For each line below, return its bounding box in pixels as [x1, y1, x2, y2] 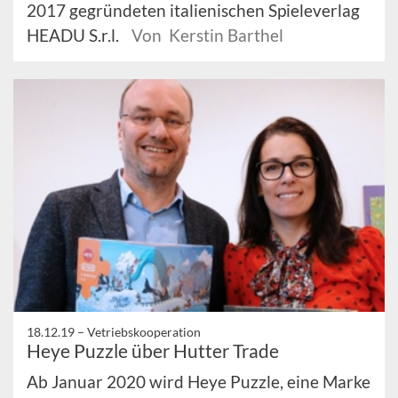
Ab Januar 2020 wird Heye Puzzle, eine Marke [27, 370, 370, 392]
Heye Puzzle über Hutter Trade [27, 338, 279, 362]
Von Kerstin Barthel [131, 25, 283, 46]
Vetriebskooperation [87, 323, 201, 339]
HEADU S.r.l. [27, 25, 123, 46]
